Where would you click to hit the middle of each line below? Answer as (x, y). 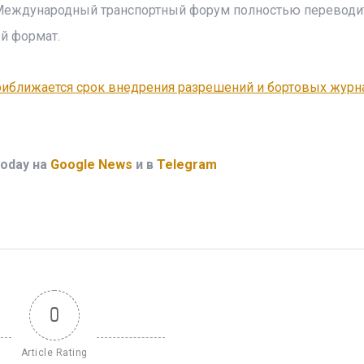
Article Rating (54, 353)
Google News (91, 165)
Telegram (186, 165)
